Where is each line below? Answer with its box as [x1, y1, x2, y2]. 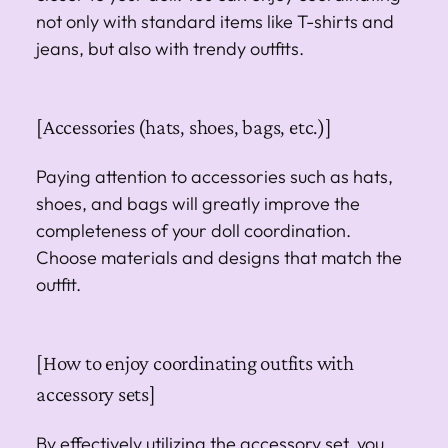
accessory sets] [36, 381, 156, 406]
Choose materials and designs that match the [36, 245, 402, 269]
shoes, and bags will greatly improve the [36, 191, 360, 215]
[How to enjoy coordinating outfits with [36, 350, 354, 375]
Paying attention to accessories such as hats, [36, 164, 393, 188]
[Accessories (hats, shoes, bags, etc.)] [36, 114, 332, 139]
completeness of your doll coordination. [36, 218, 351, 242]
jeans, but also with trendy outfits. [36, 36, 304, 60]
